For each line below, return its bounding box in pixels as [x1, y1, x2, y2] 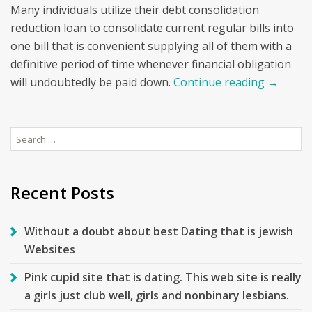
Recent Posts [10, 181, 114, 204]
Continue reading [173, 75, 267, 90]
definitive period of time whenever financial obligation [10, 56, 291, 72]
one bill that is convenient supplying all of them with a [10, 38, 292, 54]
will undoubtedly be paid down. [10, 75, 173, 90]
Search [10, 128, 45, 143]
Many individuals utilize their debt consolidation [10, 2, 259, 17]
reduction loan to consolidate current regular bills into [10, 20, 294, 36]
